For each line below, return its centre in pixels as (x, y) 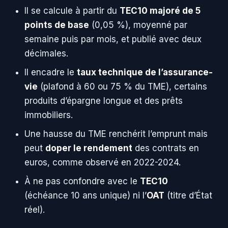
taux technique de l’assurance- (145, 73)
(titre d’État (188, 196)
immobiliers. (49, 115)
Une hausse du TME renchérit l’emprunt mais (116, 134)
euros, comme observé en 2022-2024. (103, 163)
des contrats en (166, 148)
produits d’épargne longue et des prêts (104, 101)
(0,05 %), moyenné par (138, 25)
